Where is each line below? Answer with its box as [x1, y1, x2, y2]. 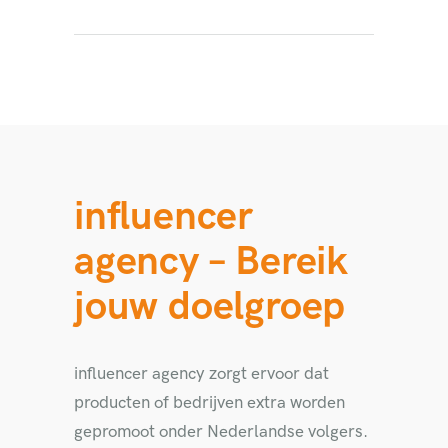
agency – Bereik [74, 238, 349, 286]
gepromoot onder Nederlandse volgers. [74, 422, 368, 442]
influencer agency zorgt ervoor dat [74, 364, 329, 384]
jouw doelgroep [74, 283, 346, 331]
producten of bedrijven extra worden [74, 393, 345, 413]
